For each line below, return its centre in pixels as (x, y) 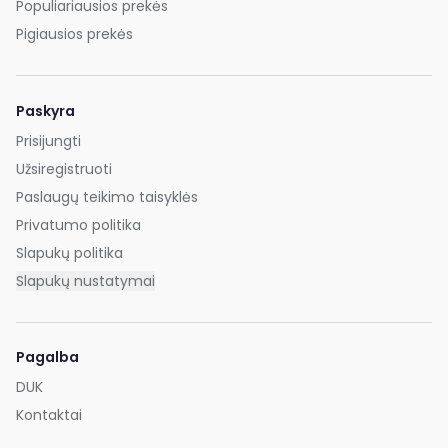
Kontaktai (49, 415)
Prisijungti (48, 140)
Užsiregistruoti (64, 168)
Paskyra (45, 110)
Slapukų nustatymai (85, 280)
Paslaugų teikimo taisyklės (107, 196)
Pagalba (47, 357)
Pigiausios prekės (74, 33)
